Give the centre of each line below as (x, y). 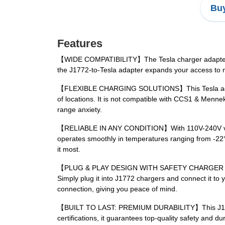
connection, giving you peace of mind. (117, 189)
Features (80, 44)
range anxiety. (80, 110)
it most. (69, 149)
